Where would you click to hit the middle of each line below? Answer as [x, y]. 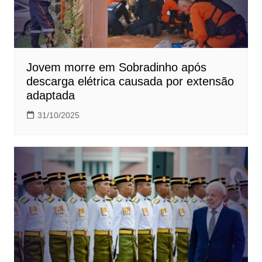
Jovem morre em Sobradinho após [116, 67]
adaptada [50, 95]
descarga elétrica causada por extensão [130, 81]
